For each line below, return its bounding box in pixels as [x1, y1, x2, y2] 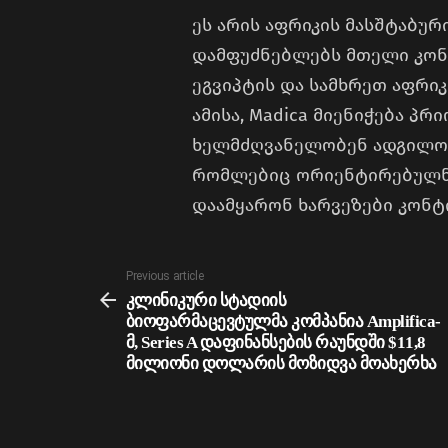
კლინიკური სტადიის [126, 291, 287, 311]
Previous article [126, 269, 204, 284]
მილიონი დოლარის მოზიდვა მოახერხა [126, 354, 437, 374]
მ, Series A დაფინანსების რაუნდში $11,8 [126, 333, 426, 353]
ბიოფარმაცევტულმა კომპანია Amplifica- [126, 312, 441, 332]
